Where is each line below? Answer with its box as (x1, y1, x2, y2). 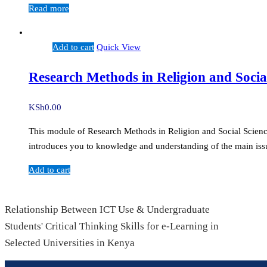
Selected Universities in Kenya (5, 237, 135, 249)
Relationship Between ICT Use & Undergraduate (5, 203, 210, 215)
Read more (29, 4, 69, 14)
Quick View (97, 42, 141, 52)
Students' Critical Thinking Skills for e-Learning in (5, 220, 219, 232)
